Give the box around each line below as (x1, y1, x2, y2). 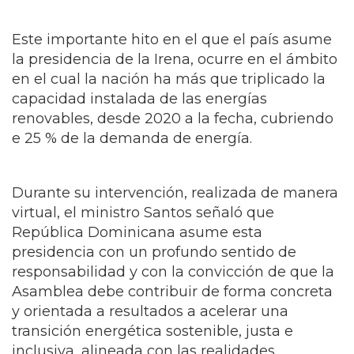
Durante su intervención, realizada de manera (12, 203, 338, 221)
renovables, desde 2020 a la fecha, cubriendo (12, 129, 333, 147)
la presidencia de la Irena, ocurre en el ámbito (12, 70, 337, 88)
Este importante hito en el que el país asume (12, 50, 332, 68)
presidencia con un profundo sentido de (12, 262, 296, 281)
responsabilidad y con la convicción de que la (12, 282, 334, 300)
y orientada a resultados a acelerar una (12, 322, 288, 340)
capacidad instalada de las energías (12, 109, 267, 127)
